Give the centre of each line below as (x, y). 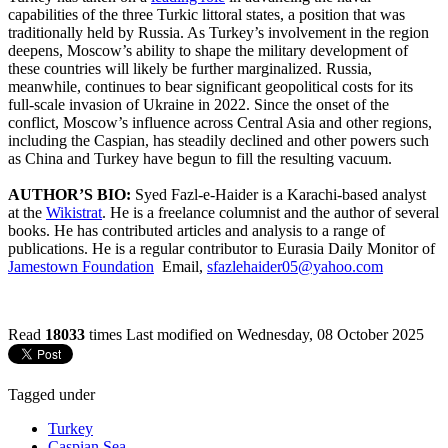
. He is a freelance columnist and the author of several (270, 212)
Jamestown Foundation (81, 266)
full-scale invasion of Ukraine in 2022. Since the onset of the (198, 104)
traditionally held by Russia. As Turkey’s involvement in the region (218, 32)
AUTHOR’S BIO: (69, 194)
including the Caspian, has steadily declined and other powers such (218, 140)
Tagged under (51, 394)
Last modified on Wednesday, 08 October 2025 (275, 334)
